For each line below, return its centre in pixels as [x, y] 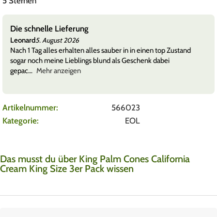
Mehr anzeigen [58, 70]
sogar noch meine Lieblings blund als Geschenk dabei [90, 60]
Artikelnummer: [30, 107]
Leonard [23, 40]
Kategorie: [21, 120]
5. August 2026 [57, 40]
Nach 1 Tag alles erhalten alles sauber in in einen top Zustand [101, 50]
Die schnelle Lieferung [49, 28]
